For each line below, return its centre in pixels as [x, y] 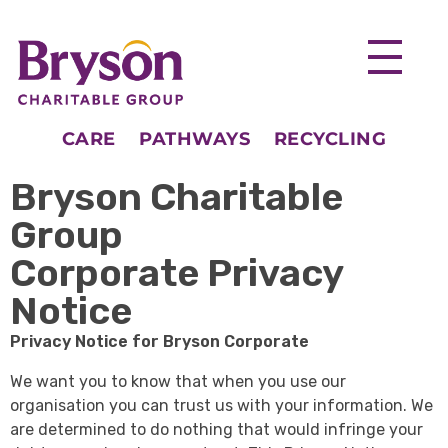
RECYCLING [330, 139]
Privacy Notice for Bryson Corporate [159, 342]
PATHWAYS [195, 139]
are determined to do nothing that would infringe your [216, 430]
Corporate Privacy [176, 273]
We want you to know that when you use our [178, 382]
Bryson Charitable [176, 197]
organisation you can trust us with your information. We [221, 406]
